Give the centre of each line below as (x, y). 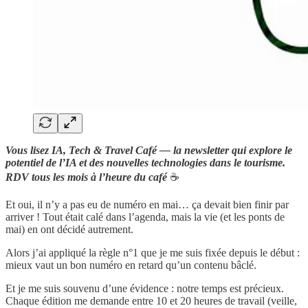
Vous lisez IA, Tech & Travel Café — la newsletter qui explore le (149, 150)
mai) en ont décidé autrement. (69, 229)
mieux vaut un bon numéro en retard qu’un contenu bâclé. (131, 265)
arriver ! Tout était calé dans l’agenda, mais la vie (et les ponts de (145, 217)
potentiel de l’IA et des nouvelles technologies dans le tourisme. (145, 162)
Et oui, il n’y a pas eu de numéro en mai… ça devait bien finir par (147, 204)
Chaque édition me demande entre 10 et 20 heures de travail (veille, (151, 300)
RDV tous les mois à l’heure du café (86, 177)
